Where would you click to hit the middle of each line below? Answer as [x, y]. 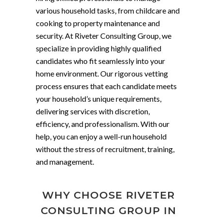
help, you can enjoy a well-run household [101, 136]
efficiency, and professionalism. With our [103, 124]
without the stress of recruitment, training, [105, 149]
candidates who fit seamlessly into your [101, 61]
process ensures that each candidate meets [106, 86]
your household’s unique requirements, [99, 99]
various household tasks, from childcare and [108, 10]
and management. [65, 162]
